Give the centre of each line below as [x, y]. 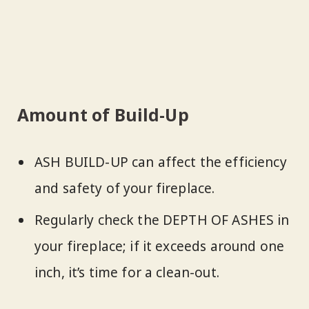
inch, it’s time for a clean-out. [127, 273]
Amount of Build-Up [103, 114]
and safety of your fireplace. [125, 189]
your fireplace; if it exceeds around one [160, 247]
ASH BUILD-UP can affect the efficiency [161, 162]
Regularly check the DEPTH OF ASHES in [162, 220]
